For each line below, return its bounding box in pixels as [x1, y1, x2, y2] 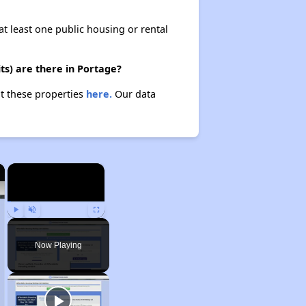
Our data [111, 87, 156, 100]
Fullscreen [96, 221, 123, 227]
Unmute [31, 221, 53, 227]
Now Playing [34, 240, 82, 250]
